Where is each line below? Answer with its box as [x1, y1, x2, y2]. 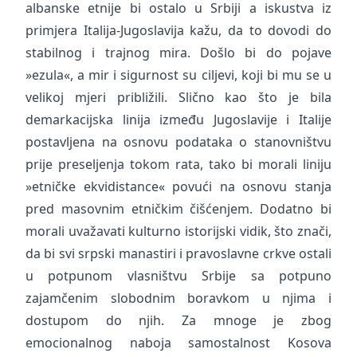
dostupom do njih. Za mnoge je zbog [25, 312, 331, 329]
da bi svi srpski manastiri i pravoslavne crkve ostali [25, 245, 331, 262]
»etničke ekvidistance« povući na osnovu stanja [25, 178, 331, 195]
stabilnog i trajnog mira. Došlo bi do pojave [25, 44, 331, 61]
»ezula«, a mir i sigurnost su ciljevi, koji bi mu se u [25, 66, 331, 84]
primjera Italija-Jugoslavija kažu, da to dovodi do [25, 22, 331, 39]
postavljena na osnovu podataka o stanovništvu [25, 133, 331, 151]
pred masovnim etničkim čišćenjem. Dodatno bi [25, 200, 331, 218]
